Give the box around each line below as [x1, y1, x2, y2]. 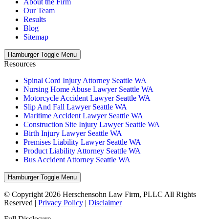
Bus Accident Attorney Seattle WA [23, 155, 131, 164]
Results [23, 15, 46, 23]
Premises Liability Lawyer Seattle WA [23, 137, 141, 146]
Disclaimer [88, 198, 122, 207]
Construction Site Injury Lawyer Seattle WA [23, 120, 160, 129]
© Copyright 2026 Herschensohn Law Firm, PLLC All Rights [4, 190, 196, 198]
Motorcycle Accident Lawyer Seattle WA [23, 93, 151, 102]
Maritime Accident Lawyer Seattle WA [23, 111, 143, 120]
